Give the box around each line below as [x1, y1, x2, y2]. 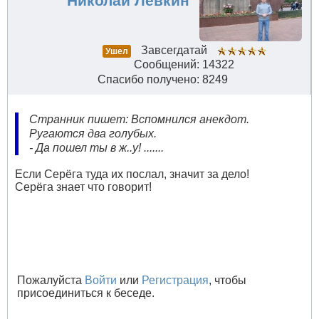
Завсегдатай [140, 44, 207, 57]
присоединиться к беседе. [17, 287, 155, 300]
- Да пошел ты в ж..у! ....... [29, 142, 164, 155]
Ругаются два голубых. [29, 127, 157, 140]
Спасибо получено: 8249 [97, 73, 228, 86]
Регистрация [142, 274, 209, 287]
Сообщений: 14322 [134, 58, 234, 71]
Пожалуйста [17, 274, 85, 287]
